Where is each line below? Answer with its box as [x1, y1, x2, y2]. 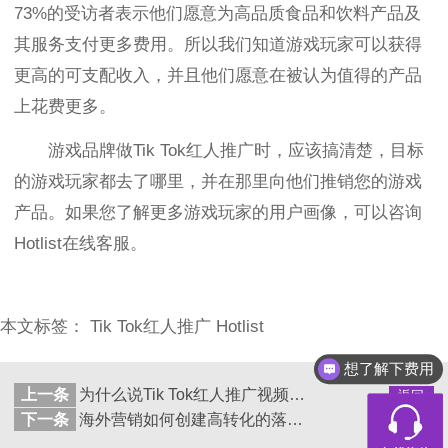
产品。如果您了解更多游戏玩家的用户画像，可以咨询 [14, 202, 422, 222]
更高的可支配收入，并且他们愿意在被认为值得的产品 [14, 65, 422, 85]
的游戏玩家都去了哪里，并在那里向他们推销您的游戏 [14, 171, 422, 191]
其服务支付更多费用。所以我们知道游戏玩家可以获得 [14, 34, 422, 54]
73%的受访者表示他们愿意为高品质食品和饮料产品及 [14, 3, 421, 23]
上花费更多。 [14, 96, 116, 116]
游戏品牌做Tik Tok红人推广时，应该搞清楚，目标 [47, 140, 424, 160]
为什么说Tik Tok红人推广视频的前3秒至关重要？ [288, 386, 305, 404]
